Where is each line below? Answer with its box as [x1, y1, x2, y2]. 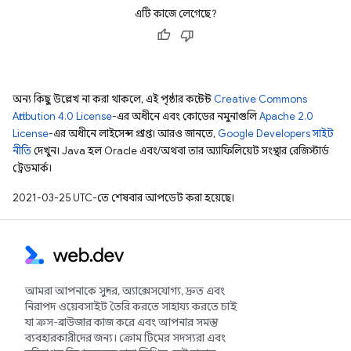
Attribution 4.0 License [13, 110, 112, 123]
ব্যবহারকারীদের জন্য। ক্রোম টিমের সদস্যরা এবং [25, 331, 226, 345]
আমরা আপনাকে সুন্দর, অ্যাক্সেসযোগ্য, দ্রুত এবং [25, 284, 225, 298]
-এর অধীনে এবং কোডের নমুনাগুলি [112, 110, 259, 123]
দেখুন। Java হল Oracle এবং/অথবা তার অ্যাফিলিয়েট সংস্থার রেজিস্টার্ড [31, 144, 329, 157]
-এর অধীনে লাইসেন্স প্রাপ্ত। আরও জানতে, [49, 127, 218, 140]
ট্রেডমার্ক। [13, 161, 52, 175]
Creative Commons [214, 92, 307, 106]
